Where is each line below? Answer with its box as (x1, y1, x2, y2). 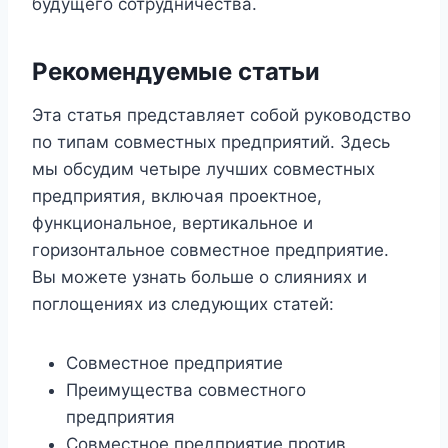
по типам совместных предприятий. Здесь (32, 132, 390, 153)
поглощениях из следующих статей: (32, 294, 334, 315)
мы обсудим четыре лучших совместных (32, 159, 375, 180)
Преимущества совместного (66, 380, 306, 401)
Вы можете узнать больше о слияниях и (32, 267, 367, 288)
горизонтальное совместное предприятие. (32, 240, 389, 261)
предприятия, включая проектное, (32, 186, 322, 207)
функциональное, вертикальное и (32, 213, 313, 234)
